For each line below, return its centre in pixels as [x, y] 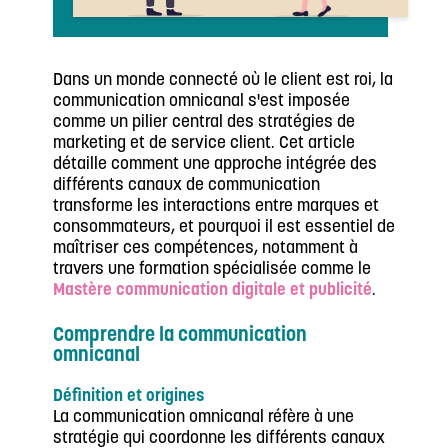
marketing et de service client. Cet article [204, 143]
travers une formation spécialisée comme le [212, 269]
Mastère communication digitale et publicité [212, 290]
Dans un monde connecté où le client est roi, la [223, 80]
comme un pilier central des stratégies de [204, 122]
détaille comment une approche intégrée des [215, 164]
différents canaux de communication [186, 185]
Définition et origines [128, 396]
